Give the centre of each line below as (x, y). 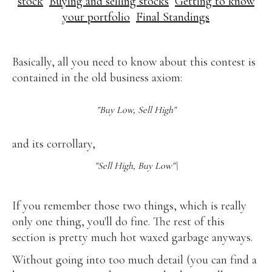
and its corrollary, (54, 144)
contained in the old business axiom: (97, 77)
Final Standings (173, 17)
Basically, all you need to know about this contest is (134, 62)
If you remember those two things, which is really (130, 206)
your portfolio (96, 17)
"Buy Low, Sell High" (136, 110)
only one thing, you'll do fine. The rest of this (119, 222)
